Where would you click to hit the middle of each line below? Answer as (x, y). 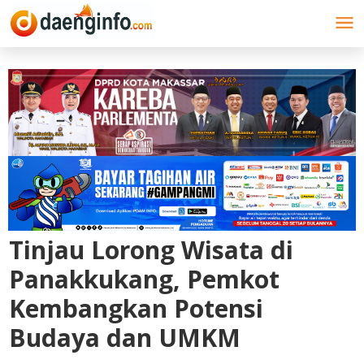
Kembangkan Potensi (136, 308)
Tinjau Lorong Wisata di (151, 249)
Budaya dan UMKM (125, 337)
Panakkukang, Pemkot (144, 279)
